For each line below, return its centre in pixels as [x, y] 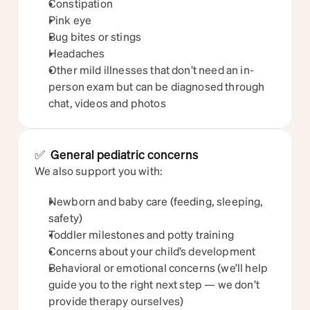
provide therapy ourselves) [116, 301]
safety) [66, 218]
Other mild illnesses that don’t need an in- [151, 70]
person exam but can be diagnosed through [157, 86]
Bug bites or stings [95, 36]
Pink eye [70, 20]
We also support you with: [99, 171]
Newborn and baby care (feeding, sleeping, [156, 201]
